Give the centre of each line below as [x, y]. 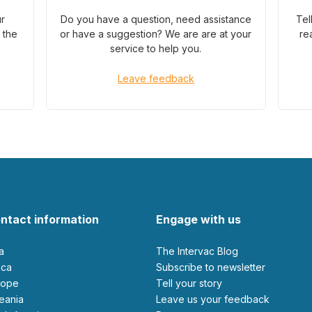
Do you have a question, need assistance [156, 19]
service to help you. [156, 48]
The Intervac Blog [201, 251]
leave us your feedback [215, 299]
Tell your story [192, 283]
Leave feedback [156, 78]
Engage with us [198, 219]
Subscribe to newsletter [214, 267]
